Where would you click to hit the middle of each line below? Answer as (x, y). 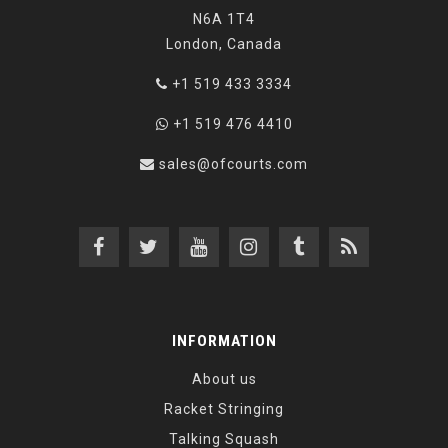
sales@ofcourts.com (233, 164)
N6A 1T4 (224, 19)
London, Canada (224, 44)
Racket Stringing (224, 409)
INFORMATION (224, 341)
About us (224, 379)
